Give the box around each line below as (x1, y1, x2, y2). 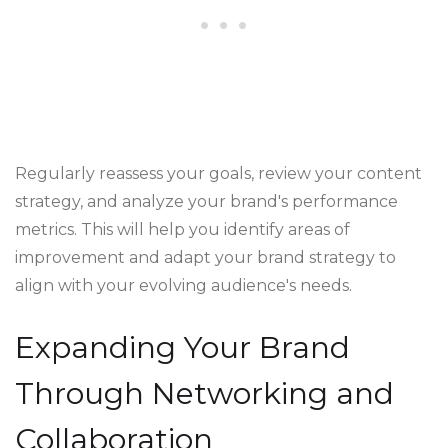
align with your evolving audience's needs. (15, 276, 352, 295)
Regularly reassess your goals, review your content (15, 164, 422, 183)
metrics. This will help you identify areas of (15, 220, 350, 239)
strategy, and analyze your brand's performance (15, 192, 398, 211)
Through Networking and (15, 375, 394, 412)
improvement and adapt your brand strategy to (15, 248, 396, 267)
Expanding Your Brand (15, 329, 350, 366)
